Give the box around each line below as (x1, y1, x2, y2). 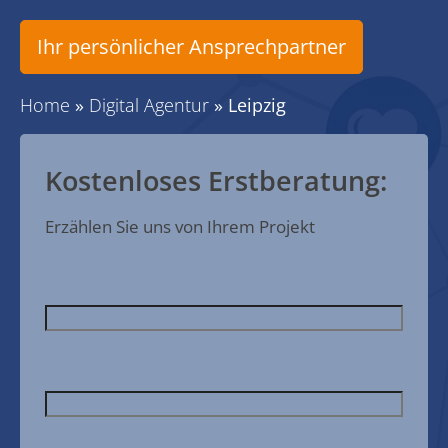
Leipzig (228, 93, 286, 117)
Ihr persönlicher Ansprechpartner (37, 33, 346, 60)
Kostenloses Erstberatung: (45, 162, 387, 199)
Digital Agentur (89, 93, 209, 117)
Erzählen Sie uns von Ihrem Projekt (45, 215, 315, 238)
